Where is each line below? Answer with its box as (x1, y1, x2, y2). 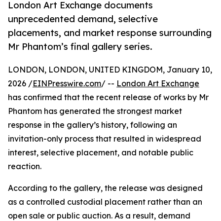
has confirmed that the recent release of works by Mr (8, 92, 209, 103)
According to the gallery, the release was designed (8, 183, 203, 193)
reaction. (8, 161, 41, 172)
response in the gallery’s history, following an (8, 120, 177, 130)
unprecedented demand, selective (8, 13, 158, 25)
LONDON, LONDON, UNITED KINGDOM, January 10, (8, 65, 212, 75)
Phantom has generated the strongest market (8, 106, 182, 116)
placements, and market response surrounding (8, 27, 212, 38)
